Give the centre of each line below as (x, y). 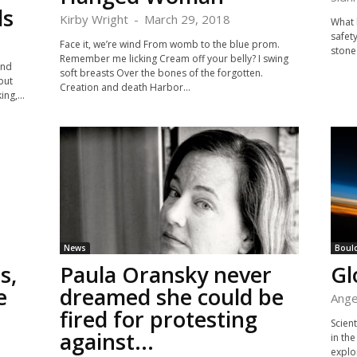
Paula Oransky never (165, 275)
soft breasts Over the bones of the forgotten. (161, 73)
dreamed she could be (171, 297)
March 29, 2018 (187, 19)
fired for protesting (158, 319)
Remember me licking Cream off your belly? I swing (174, 59)
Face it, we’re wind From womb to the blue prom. (169, 44)
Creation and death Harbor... (125, 87)
